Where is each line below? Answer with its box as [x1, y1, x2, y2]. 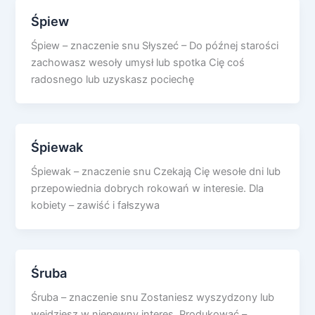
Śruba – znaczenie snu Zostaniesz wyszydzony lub [31, 290, 275, 304]
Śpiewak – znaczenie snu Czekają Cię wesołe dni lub [31, 165, 281, 179]
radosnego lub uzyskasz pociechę [31, 73, 195, 86]
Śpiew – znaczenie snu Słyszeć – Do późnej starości [31, 39, 279, 53]
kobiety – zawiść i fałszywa [31, 199, 160, 212]
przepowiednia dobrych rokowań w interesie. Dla [31, 182, 264, 195]
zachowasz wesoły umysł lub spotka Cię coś [31, 56, 245, 70]
